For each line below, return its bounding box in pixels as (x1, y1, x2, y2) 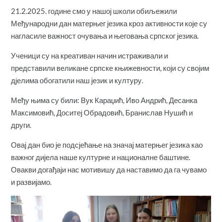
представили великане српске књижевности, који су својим (11, 63, 210, 72)
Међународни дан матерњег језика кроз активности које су (11, 18, 208, 28)
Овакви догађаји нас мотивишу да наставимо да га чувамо (11, 165, 207, 174)
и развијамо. (11, 177, 52, 186)
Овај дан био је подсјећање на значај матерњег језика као (11, 140, 203, 149)
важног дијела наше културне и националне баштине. (11, 152, 191, 162)
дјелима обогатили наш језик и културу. (11, 75, 144, 85)
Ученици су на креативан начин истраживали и (11, 51, 168, 60)
